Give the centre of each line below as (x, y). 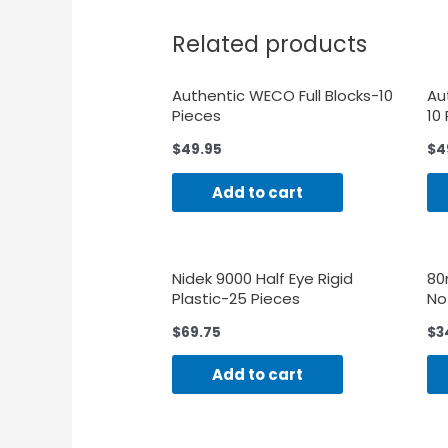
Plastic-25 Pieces (236, 298)
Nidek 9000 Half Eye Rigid (263, 278)
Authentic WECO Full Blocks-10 (283, 95)
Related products (270, 43)
